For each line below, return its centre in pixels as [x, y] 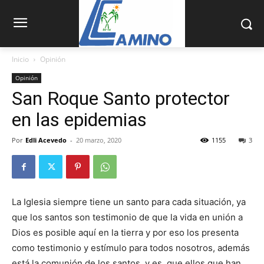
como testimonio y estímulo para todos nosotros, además [131, 248]
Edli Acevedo [46, 140]
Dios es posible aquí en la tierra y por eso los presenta [125, 233]
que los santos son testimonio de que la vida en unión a [127, 217]
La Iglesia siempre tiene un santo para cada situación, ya [129, 202]
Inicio [20, 60]
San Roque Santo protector [121, 99]
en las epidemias [79, 120]
